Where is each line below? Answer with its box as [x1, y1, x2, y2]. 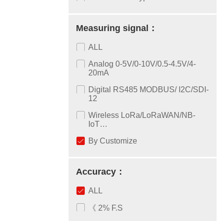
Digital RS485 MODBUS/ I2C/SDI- [88, 85, 209, 94]
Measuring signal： [76, 23, 158, 33]
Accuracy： [76, 167, 125, 177]
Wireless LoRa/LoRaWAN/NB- [88, 111, 196, 119]
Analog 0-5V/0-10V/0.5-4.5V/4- [88, 60, 196, 68]
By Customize [88, 137, 138, 145]
